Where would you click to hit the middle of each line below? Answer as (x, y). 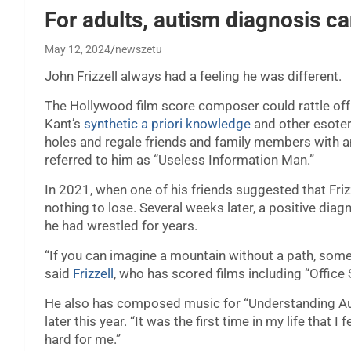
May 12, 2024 (78, 50)
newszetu (139, 50)
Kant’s (64, 124)
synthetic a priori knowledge (167, 124)
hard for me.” (83, 340)
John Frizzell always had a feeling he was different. (193, 76)
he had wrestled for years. (121, 226)
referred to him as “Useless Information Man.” (179, 160)
